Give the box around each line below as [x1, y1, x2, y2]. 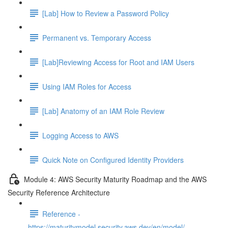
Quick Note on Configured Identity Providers [42, 154, 184, 165]
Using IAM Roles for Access [42, 81, 131, 92]
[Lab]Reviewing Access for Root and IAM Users [42, 56, 194, 67]
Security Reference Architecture [8, 187, 110, 197]
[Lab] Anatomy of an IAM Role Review [42, 105, 164, 116]
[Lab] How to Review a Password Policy [42, 8, 169, 18]
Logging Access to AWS [42, 130, 119, 140]
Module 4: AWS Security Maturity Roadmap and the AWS [24, 174, 207, 184]
